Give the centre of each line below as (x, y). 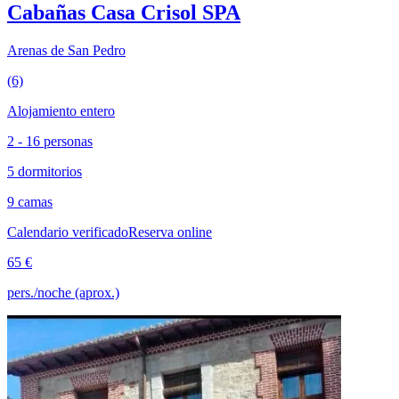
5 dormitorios (45, 172)
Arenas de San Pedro (66, 51)
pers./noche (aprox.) (63, 293)
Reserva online (170, 232)
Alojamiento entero (61, 111)
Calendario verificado (68, 232)
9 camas (30, 202)
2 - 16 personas (50, 142)
